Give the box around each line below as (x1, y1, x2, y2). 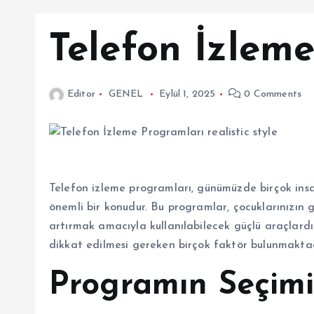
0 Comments (241, 89, 301, 100)
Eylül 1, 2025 (159, 89, 216, 100)
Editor (67, 89, 95, 100)
